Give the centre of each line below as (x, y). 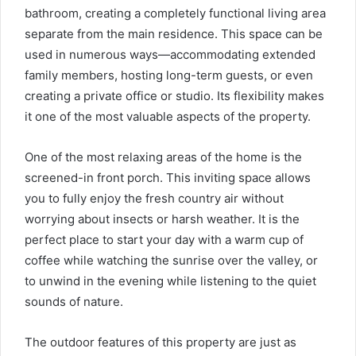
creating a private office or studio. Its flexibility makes (174, 95)
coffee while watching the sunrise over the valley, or (171, 260)
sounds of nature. (74, 301)
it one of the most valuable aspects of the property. (168, 116)
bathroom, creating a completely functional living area (175, 13)
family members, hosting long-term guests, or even (169, 75)
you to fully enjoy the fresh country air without (154, 198)
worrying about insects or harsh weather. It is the (162, 219)
